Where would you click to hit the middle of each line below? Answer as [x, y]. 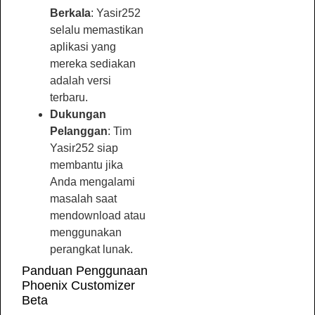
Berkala [70, 13]
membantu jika [86, 165]
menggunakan [86, 232]
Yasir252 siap [84, 148]
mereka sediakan [93, 64]
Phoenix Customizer [78, 285]
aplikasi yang [83, 47]
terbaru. [69, 97]
